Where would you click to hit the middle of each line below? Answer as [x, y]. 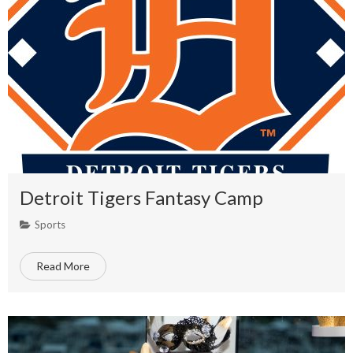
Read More [63, 266]
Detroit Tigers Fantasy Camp [141, 197]
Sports [50, 225]
